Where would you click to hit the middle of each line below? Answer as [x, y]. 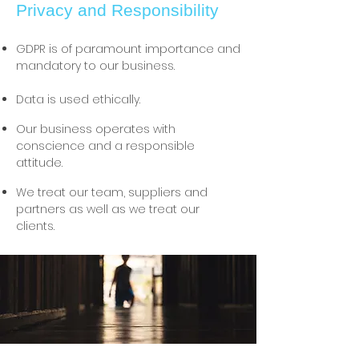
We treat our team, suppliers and [112, 192]
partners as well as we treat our [108, 209]
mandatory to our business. [95, 66]
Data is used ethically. [78, 99]
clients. [35, 226]
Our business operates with [96, 129]
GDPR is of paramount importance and [128, 49]
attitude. [39, 163]
